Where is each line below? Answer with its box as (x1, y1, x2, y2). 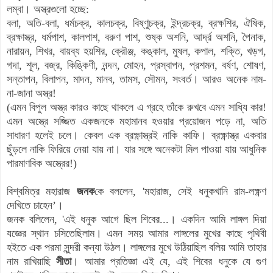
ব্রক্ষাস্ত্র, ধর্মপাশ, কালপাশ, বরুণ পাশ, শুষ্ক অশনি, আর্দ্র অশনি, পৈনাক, (7, 30, 266, 43)
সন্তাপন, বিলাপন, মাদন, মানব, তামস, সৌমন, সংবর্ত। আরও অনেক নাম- (7, 73, 266, 85)
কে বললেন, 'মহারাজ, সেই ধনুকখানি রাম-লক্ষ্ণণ (94, 185, 267, 197)
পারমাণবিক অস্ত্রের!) (7, 157, 77, 169)
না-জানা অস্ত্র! (7, 87, 56, 99)
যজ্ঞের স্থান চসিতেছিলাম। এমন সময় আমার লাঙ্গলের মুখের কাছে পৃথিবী (7, 227, 266, 239)
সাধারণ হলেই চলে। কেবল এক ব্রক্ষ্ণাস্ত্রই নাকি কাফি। (7, 129, 211, 141)
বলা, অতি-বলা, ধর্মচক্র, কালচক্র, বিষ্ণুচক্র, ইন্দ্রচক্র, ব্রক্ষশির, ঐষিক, (7, 16, 266, 29)
